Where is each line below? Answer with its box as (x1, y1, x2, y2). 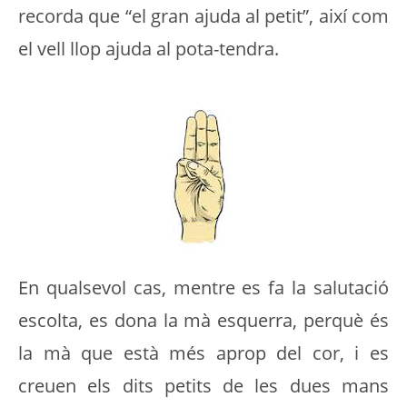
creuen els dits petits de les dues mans (18, 373, 389, 398)
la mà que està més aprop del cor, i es (18, 341, 389, 365)
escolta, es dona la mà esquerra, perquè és (18, 308, 389, 333)
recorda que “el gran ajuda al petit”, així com (18, 4, 389, 28)
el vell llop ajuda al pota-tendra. (18, 36, 279, 61)
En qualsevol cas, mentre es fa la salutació (18, 275, 389, 300)
